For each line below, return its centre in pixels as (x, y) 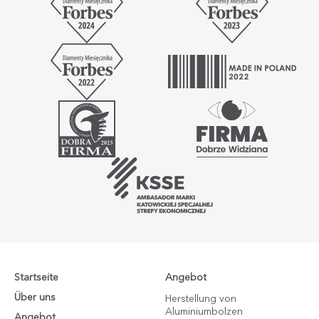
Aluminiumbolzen (204, 312)
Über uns (35, 297)
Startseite (36, 277)
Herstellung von (201, 299)
